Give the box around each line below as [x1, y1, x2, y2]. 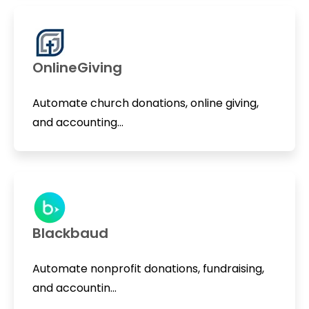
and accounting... [32, 114, 123, 131]
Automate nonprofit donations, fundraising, [32, 260, 264, 277]
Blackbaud [32, 223, 108, 243]
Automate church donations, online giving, [32, 95, 259, 112]
